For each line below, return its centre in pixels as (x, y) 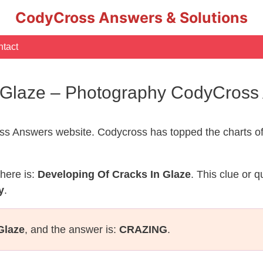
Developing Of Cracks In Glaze (114, 174)
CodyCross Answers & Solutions (131, 18)
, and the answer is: (72, 230)
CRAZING (143, 230)
